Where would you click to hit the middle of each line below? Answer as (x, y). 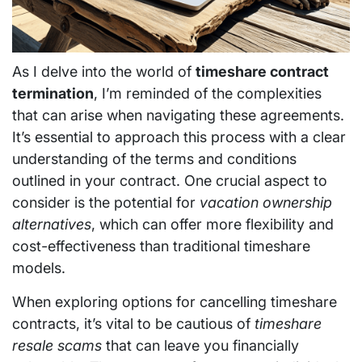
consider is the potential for (106, 202)
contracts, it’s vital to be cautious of (133, 324)
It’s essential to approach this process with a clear (179, 137)
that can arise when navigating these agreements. (178, 115)
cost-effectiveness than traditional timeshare (161, 246)
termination (53, 93)
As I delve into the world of (104, 72)
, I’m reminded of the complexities (208, 93)
